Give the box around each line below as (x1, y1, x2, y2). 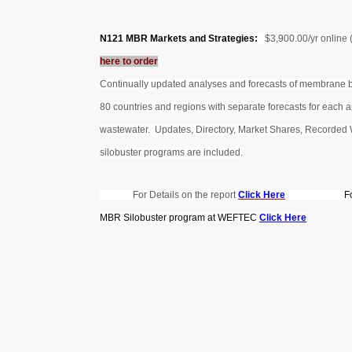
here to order (100, 56, 158, 67)
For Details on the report (100, 189, 238, 200)
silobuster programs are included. (100, 147, 243, 158)
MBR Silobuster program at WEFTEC (100, 212, 259, 223)
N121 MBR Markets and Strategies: (100, 33, 258, 44)
